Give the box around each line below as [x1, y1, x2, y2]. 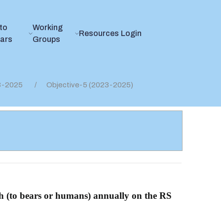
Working [32, 23, 63, 32]
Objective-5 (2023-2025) [46, 81, 133, 89]
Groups [32, 35, 60, 43]
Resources [79, 29, 119, 37]
